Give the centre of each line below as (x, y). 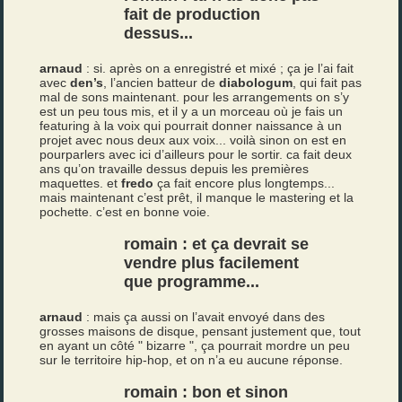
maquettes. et (81, 183)
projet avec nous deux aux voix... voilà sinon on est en (193, 140)
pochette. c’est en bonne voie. (125, 212)
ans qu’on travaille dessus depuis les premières (175, 169)
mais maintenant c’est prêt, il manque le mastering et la (197, 197)
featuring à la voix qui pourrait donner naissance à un (191, 126)
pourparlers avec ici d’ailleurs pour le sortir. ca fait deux (196, 154)
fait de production (192, 14)
